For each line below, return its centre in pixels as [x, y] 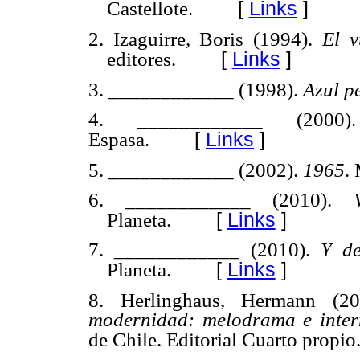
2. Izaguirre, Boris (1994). [205, 39]
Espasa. [119, 139]
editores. [141, 59]
